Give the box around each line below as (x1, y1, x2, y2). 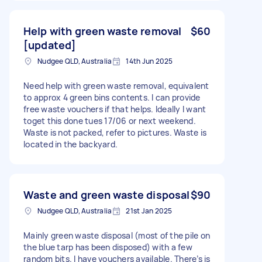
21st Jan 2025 (126, 205, 173, 216)
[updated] (23, 37, 77, 52)
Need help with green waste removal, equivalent (23, 80, 209, 91)
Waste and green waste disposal (23, 187, 190, 202)
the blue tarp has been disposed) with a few (23, 241, 192, 253)
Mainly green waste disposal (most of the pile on (23, 229, 210, 241)
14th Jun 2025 (126, 56, 173, 66)
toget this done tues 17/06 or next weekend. (23, 115, 196, 126)
